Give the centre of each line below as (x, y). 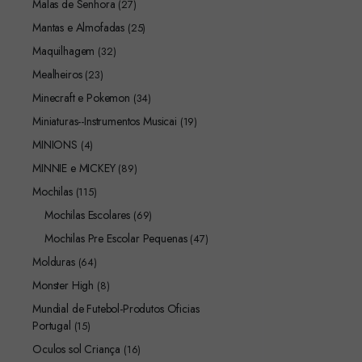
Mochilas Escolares (88, 215)
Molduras (54, 262)
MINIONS (55, 145)
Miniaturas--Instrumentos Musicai (105, 121)
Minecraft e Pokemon (81, 98)
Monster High (63, 285)
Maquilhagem (64, 51)
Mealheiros (57, 74)
